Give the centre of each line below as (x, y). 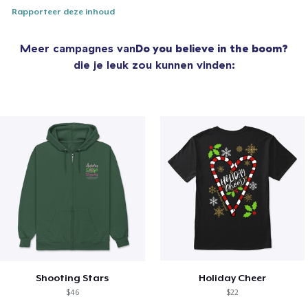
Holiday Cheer (233, 277)
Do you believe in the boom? (212, 48)
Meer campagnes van (78, 48)
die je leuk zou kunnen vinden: (154, 64)
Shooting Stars (73, 277)
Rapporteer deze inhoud (64, 11)
